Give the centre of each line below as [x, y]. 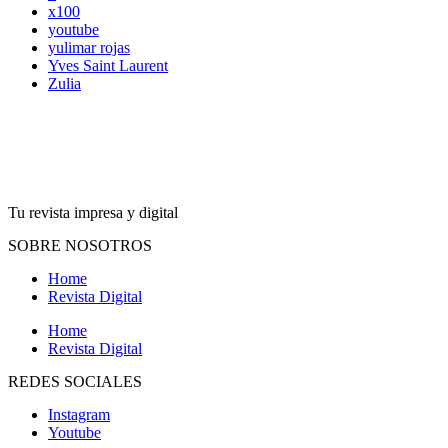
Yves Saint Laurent [108, 66]
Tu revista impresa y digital [93, 213]
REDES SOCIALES [75, 382]
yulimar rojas [89, 48]
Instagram [79, 415]
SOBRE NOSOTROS [80, 246]
